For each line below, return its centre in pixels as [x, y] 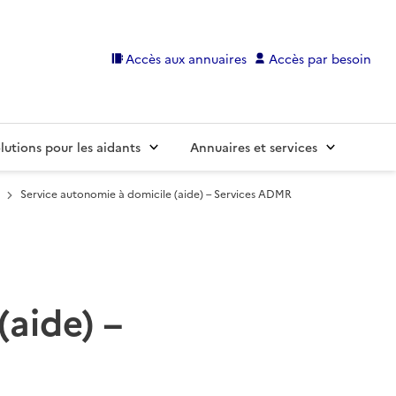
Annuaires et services [254, 147]
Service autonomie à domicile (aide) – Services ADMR [156, 194]
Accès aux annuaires [187, 58]
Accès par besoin [320, 58]
